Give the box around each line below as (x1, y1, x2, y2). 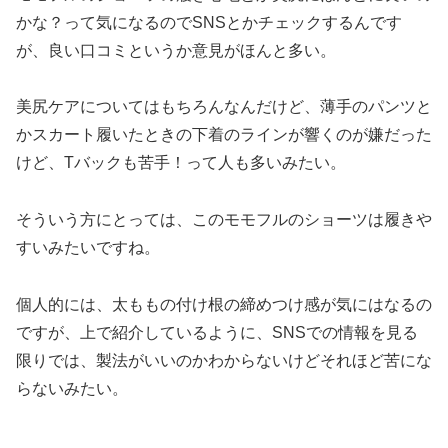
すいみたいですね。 (16, 239, 160, 257)
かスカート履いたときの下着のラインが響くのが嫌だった (16, 126, 432, 144)
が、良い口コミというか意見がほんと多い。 (16, 41, 336, 59)
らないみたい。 (16, 379, 128, 397)
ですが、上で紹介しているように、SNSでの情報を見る (16, 323, 418, 341)
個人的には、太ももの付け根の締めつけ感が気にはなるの (16, 295, 432, 313)
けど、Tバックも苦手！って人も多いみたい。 (16, 154, 346, 172)
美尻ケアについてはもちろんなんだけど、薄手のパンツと (16, 98, 432, 116)
